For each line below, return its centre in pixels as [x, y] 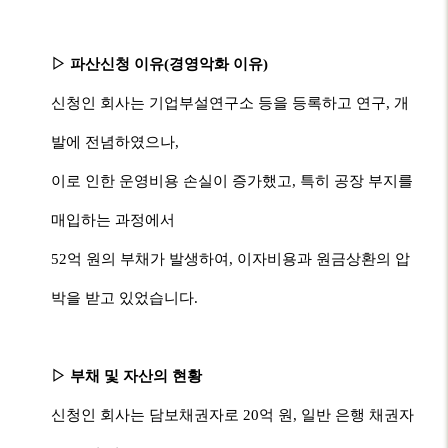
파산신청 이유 [117, 64]
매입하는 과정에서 [113, 220]
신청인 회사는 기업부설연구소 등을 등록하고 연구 [219, 103]
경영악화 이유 [216, 64]
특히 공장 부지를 [357, 181]
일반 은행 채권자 [358, 415]
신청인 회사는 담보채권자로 [147, 415]
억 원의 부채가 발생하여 [148, 259]
